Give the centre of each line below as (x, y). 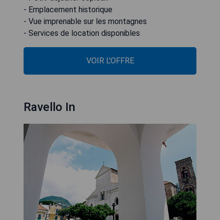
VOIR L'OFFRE (110, 61)
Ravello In (49, 107)
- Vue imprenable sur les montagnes (85, 21)
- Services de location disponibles (82, 33)
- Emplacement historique (68, 10)
